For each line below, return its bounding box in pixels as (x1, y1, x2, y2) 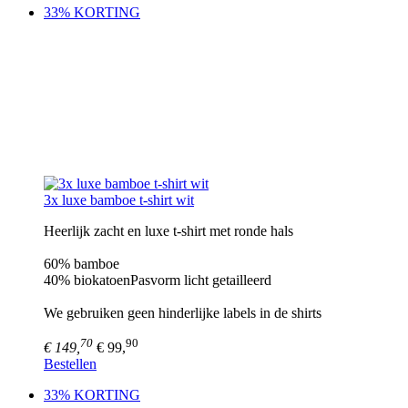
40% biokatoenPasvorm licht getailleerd (44, 271, 271, 288)
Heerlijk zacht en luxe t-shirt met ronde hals (44, 222, 293, 239)
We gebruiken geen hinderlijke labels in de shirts (44, 304, 321, 321)
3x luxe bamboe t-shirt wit (44, 191, 194, 208)
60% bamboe (44, 255, 119, 271)
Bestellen (44, 355, 97, 372)
